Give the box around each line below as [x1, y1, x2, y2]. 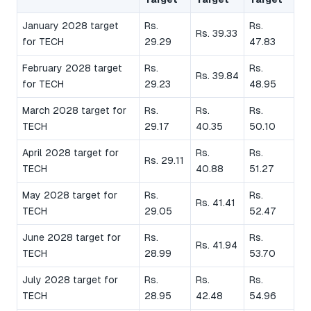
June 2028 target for [22, 232, 121, 244]
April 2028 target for [22, 147, 119, 159]
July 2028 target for [22, 274, 118, 286]
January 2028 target [22, 20, 119, 32]
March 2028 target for [22, 105, 126, 117]
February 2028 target [22, 62, 122, 74]
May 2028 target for [22, 190, 117, 201]
